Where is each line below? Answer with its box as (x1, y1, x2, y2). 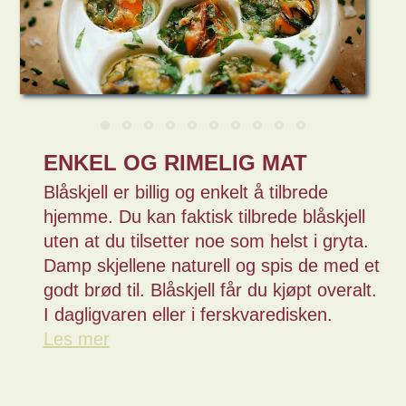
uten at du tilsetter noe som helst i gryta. (43, 231, 369, 251)
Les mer (43, 329, 110, 349)
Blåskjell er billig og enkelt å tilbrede (43, 182, 328, 202)
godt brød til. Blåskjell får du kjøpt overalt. (43, 280, 377, 300)
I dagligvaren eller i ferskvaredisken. (43, 304, 333, 324)
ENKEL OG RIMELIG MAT (43, 150, 307, 175)
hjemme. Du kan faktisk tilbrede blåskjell (43, 207, 365, 227)
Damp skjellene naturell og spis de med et (43, 256, 380, 275)
